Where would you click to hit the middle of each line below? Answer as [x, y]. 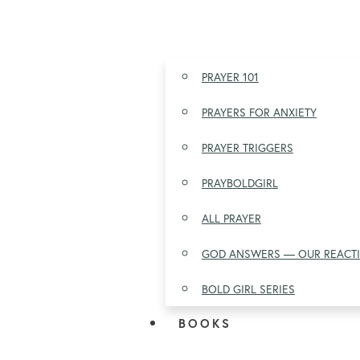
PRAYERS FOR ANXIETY [259, 112]
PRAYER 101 [230, 77]
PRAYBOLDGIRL [239, 183]
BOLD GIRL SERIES [248, 289]
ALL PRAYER [231, 219]
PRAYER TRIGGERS [247, 148]
